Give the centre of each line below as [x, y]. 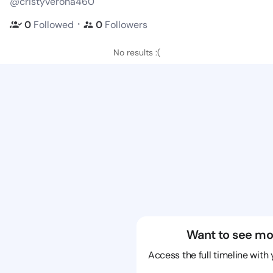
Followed [54, 24]
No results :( [136, 52]
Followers [126, 24]
